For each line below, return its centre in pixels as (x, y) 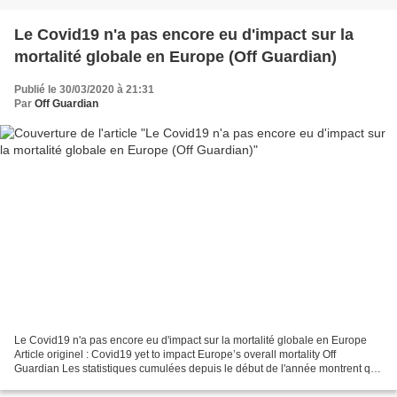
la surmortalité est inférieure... (85, 383)
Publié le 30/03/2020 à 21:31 (84, 89)
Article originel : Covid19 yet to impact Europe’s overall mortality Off (175, 355)
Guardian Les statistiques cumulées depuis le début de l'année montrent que (198, 369)
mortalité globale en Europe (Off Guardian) (175, 56)
